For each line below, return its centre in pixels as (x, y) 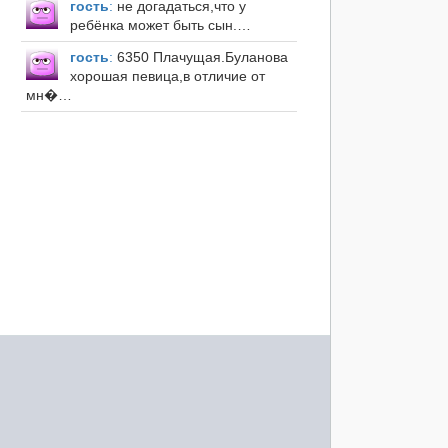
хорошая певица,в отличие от (167, 76)
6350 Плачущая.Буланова (200, 57)
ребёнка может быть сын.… (160, 25)
